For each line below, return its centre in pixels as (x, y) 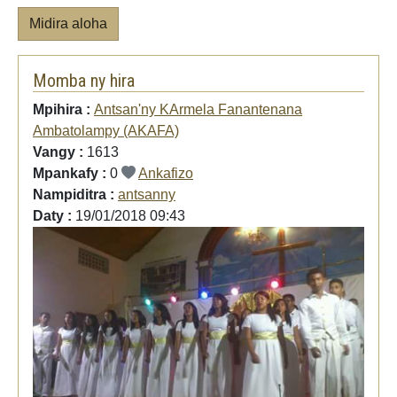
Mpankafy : (71, 173)
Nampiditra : (75, 194)
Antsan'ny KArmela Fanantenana (198, 109)
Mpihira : (63, 109)
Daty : (54, 215)
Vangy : (60, 152)
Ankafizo (166, 173)
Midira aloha (68, 23)
